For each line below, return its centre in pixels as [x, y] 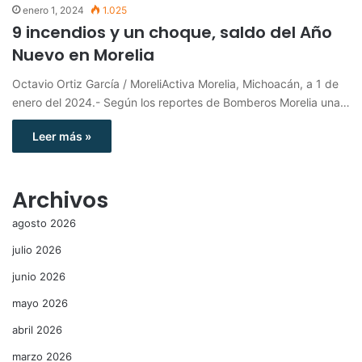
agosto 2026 [44, 223]
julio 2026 [37, 249]
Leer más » [62, 136]
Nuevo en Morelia [83, 55]
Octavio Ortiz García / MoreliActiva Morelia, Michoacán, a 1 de [175, 83]
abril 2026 [37, 329]
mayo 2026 [40, 303]
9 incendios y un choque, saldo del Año [172, 32]
